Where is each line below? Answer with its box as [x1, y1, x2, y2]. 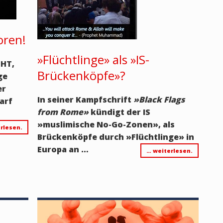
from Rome [37, 106, 83, 117]
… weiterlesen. [146, 146, 193, 154]
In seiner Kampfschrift [37, 94, 133, 105]
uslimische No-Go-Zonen [50, 118, 153, 130]
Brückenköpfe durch [37, 131, 126, 142]
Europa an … [37, 143, 89, 155]
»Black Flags [133, 94, 185, 105]
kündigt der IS [88, 106, 150, 117]
